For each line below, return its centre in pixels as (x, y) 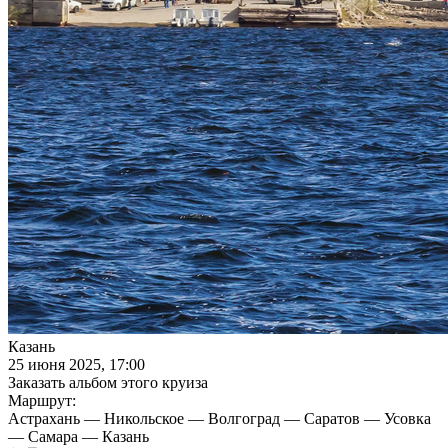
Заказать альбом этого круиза (108, 383)
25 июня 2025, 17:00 (76, 365)
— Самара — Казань (78, 437)
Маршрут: (42, 401)
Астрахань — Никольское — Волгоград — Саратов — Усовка (219, 419)
